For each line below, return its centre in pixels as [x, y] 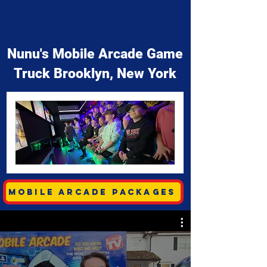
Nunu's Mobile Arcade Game [95, 54]
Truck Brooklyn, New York [95, 74]
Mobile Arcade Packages [92, 192]
